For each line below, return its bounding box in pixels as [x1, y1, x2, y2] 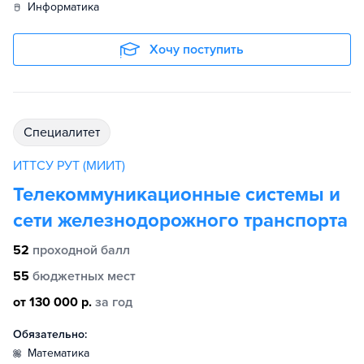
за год [95, 294, 132, 311]
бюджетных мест [32, 268, 136, 285]
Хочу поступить [149, 41, 244, 58]
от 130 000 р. [13, 294, 92, 311]
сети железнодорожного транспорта [13, 209, 348, 233]
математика [37, 346, 89, 361]
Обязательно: [13, 327, 87, 342]
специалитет [32, 124, 100, 141]
